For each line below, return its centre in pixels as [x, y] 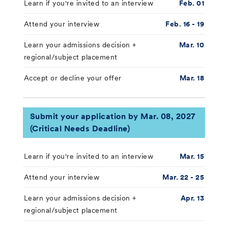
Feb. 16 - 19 [185, 24]
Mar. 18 [192, 78]
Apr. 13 [192, 198]
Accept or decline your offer [73, 78]
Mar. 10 [192, 45]
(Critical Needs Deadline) [80, 128]
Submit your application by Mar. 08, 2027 [113, 116]
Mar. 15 [192, 156]
